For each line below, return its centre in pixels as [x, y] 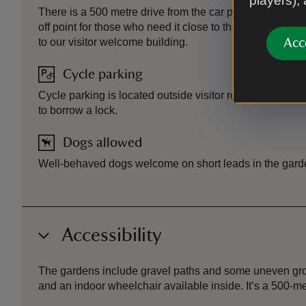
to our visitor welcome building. [113, 42]
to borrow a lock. [78, 110]
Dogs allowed [102, 143]
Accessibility [112, 235]
